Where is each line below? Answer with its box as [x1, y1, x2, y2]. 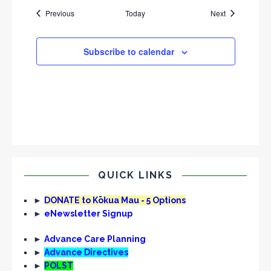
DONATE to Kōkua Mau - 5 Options [44, 195, 186, 205]
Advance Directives [44, 247, 128, 257]
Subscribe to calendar [83, 45, 174, 57]
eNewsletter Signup [44, 209, 132, 218]
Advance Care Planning [44, 234, 146, 244]
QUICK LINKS [98, 169, 173, 181]
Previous [45, 8, 74, 18]
